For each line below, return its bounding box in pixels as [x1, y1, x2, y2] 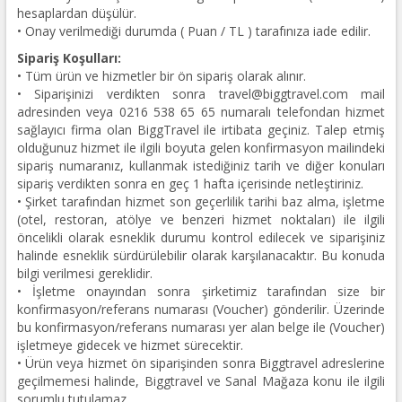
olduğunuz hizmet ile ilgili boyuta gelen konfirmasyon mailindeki [16, 138, 386, 156]
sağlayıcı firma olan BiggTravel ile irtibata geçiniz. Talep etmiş [16, 120, 386, 138]
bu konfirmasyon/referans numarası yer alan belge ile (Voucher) [16, 318, 386, 336]
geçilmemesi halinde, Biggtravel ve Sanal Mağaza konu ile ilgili [16, 371, 386, 389]
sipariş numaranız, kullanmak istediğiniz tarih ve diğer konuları [16, 156, 386, 174]
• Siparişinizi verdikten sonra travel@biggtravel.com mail [16, 84, 386, 102]
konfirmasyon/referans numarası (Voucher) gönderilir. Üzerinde [16, 300, 386, 318]
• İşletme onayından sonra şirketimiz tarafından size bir [16, 282, 386, 300]
